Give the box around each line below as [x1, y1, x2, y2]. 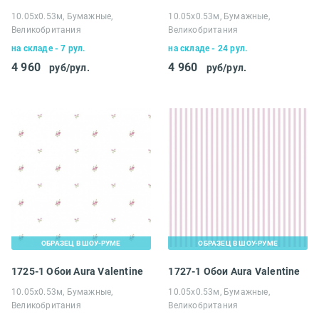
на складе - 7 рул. [11, 43, 85, 53]
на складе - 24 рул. [168, 43, 248, 53]
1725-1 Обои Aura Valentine [11, 266, 144, 278]
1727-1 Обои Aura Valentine [168, 266, 300, 278]
